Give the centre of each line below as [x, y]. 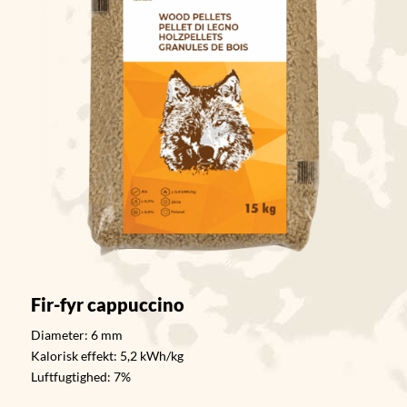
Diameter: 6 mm [76, 334]
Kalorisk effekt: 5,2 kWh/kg [107, 355]
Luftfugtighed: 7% [80, 376]
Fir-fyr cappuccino [107, 304]
